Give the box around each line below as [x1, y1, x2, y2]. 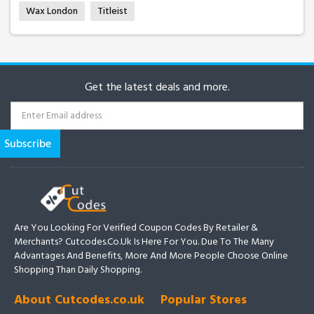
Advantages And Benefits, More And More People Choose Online [14, 247, 288, 264]
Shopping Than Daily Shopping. [14, 261, 142, 278]
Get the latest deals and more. [84, 77, 230, 96]
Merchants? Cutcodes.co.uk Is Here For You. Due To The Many [14, 233, 274, 250]
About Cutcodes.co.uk [14, 289, 144, 310]
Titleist [97, 2, 128, 19]
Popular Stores [161, 289, 247, 310]
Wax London [26, 2, 78, 19]
